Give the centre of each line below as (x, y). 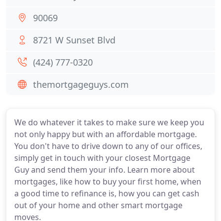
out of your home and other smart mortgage (98, 205)
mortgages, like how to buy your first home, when (108, 182)
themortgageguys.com (81, 84)
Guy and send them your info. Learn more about (105, 170)
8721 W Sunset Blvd (74, 40)
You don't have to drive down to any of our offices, (108, 146)
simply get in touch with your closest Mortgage (102, 158)
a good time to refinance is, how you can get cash (107, 193)
